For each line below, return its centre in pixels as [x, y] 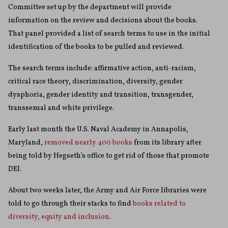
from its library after [167, 143]
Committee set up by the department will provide [90, 8]
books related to [159, 204]
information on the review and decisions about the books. [103, 21]
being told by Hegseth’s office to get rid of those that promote [109, 156]
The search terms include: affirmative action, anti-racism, [102, 69]
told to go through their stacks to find [70, 204]
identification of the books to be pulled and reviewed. [96, 47]
